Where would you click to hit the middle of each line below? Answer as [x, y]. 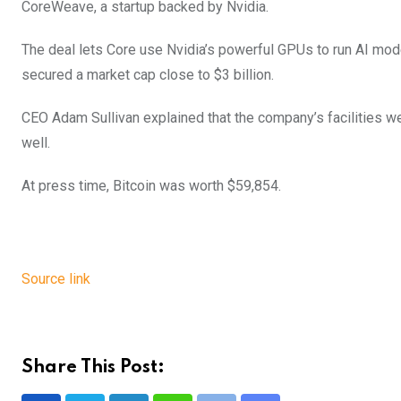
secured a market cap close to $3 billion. [148, 74]
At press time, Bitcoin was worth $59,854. [151, 185]
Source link [56, 278]
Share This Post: [93, 367]
